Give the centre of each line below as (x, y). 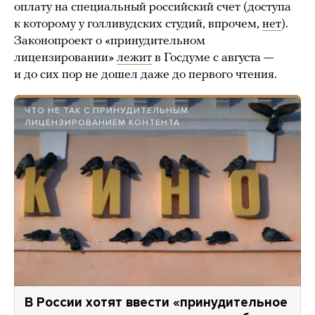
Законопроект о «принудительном (110, 41)
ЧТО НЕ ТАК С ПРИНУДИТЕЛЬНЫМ (107, 111)
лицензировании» (65, 58)
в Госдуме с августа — (213, 58)
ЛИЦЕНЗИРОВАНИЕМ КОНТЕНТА (102, 123)
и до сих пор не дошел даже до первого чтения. (146, 75)
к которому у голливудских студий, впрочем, (138, 25)
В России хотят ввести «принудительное (156, 303)
